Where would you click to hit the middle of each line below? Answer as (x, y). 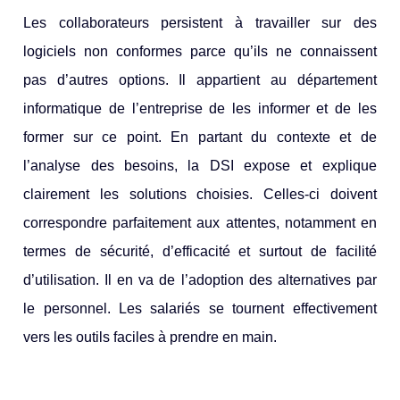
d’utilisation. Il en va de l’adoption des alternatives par (200, 280)
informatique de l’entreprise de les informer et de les (200, 109)
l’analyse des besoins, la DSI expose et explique (200, 166)
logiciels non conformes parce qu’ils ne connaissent (200, 52)
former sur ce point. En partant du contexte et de (200, 137)
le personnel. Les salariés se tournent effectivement (200, 309)
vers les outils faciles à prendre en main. (150, 337)
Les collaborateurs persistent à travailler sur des (200, 23)
